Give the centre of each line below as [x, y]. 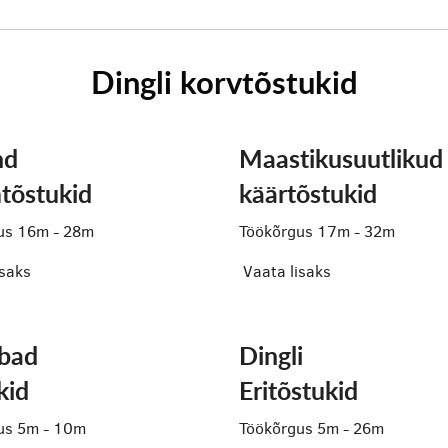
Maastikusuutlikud [341, 158]
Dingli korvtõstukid [224, 81]
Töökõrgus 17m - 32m [317, 231]
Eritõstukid [298, 390]
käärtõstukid [308, 193]
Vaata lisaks [287, 271]
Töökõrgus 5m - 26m [311, 428]
